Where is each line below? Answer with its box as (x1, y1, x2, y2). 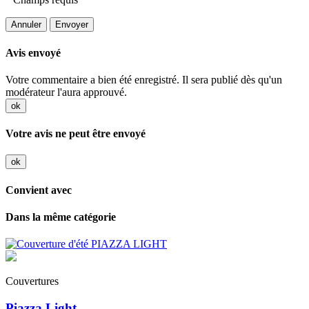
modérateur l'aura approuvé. (6, 86, 127, 98)
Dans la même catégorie (6, 210, 116, 223)
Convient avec (6, 183, 72, 196)
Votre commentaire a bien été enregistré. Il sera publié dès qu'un (6, 73, 282, 86)
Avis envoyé (6, 46, 61, 59)
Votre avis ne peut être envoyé (6, 128, 146, 140)
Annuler (11, 19, 41, 30)
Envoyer (55, 19, 88, 30)
